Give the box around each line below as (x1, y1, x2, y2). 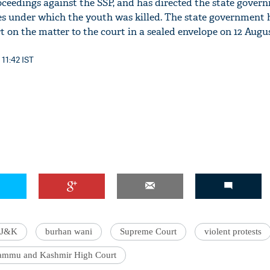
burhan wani (45, 227, 92, 236)
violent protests (204, 227, 262, 236)
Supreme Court (120, 227, 177, 236)
